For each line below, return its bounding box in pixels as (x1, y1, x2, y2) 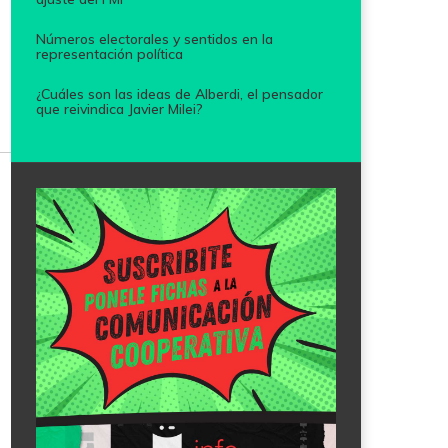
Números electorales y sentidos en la (36, 29, 273, 48)
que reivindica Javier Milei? (36, 99, 203, 118)
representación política (36, 44, 183, 63)
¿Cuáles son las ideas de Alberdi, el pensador (36, 84, 323, 103)
